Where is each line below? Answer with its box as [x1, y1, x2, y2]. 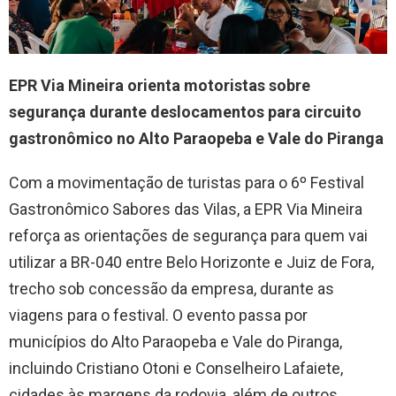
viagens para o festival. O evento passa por [9, 306, 308, 325]
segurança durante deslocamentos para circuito [9, 103, 362, 122]
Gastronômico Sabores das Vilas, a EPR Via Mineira [9, 200, 362, 219]
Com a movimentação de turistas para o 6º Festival [9, 173, 364, 193]
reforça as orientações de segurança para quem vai [9, 226, 368, 246]
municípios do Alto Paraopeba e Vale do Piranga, [9, 332, 342, 352]
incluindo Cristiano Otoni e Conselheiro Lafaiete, [9, 359, 343, 378]
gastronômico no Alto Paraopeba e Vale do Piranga [9, 129, 384, 148]
